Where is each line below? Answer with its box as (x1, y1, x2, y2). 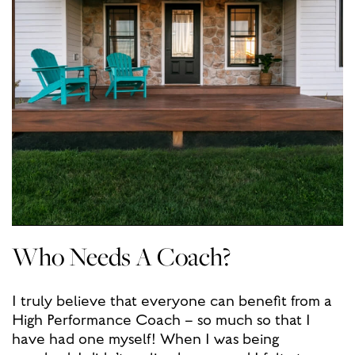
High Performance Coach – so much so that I (12, 311, 311, 329)
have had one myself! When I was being (12, 330, 279, 348)
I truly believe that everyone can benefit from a (12, 292, 332, 310)
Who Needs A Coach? (12, 239, 231, 274)
